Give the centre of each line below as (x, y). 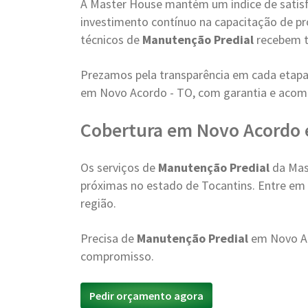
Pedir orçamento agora (146, 296)
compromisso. (117, 256)
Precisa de (109, 238)
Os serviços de (119, 167)
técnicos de (111, 40)
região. (98, 203)
